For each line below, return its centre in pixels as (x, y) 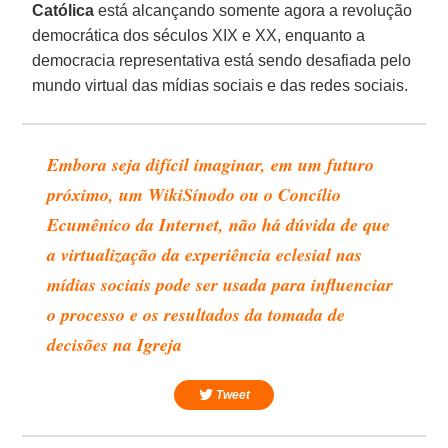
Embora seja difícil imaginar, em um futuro (211, 164)
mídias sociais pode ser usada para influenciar (220, 284)
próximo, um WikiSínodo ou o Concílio (194, 194)
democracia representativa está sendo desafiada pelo (222, 60)
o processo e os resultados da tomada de (196, 314)
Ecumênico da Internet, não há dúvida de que (219, 224)
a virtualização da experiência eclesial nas (205, 254)
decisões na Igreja (115, 344)
